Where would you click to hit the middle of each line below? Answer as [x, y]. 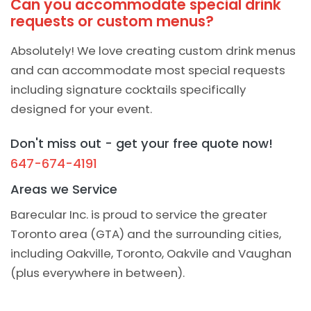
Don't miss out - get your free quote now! [142, 144]
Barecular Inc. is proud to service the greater [139, 215]
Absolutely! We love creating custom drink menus [153, 51]
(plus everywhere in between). [98, 273]
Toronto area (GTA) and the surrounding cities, [146, 234]
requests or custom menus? [112, 21]
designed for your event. [81, 109]
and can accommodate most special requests [148, 70]
